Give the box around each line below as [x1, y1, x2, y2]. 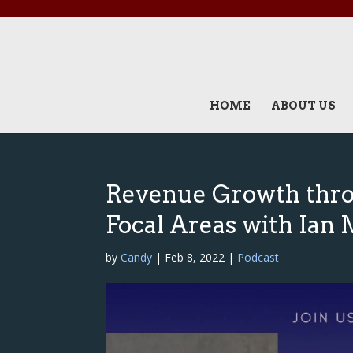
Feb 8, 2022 [165, 250, 225, 265]
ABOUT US [270, 99, 336, 112]
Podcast [237, 250, 280, 265]
